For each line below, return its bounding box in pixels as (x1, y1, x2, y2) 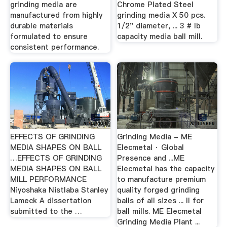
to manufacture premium (117, 174, 206, 184)
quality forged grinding (117, 185, 200, 195)
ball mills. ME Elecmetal (117, 206, 202, 216)
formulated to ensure (10, 31, 88, 42)
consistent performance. (10, 42, 99, 52)
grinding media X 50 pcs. (117, 10, 206, 20)
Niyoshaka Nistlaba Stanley (10, 185, 108, 195)
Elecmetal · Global (117, 142, 184, 153)
